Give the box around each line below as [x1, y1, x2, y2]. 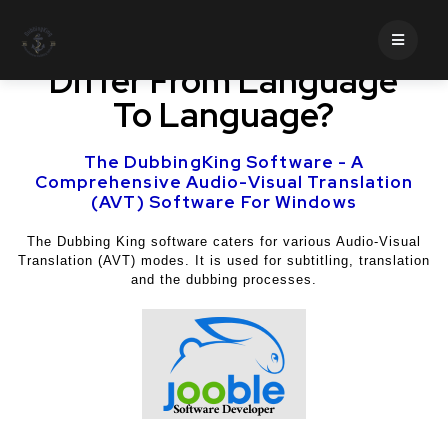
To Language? [113, 92, 335, 137]
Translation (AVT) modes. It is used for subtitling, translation [18, 253, 430, 268]
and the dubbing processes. [131, 272, 317, 287]
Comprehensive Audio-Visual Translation [34, 171, 414, 193]
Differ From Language [49, 58, 399, 103]
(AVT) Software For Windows [91, 191, 357, 213]
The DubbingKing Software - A [83, 151, 365, 173]
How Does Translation [53, 24, 395, 69]
